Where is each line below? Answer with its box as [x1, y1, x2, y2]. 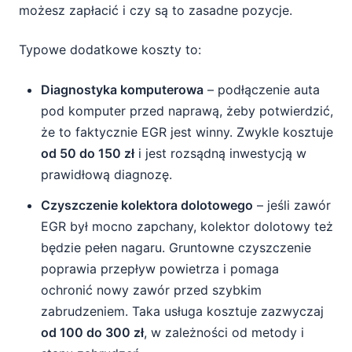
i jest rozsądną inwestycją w [134, 145, 306, 161]
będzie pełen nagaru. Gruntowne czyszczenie [41, 240, 311, 255]
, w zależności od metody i [144, 324, 304, 340]
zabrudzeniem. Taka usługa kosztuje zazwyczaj [41, 303, 324, 319]
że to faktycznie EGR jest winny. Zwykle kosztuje [41, 124, 333, 140]
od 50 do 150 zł [41, 145, 134, 161]
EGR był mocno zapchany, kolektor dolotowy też [41, 218, 333, 234]
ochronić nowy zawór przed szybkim [41, 282, 262, 298]
